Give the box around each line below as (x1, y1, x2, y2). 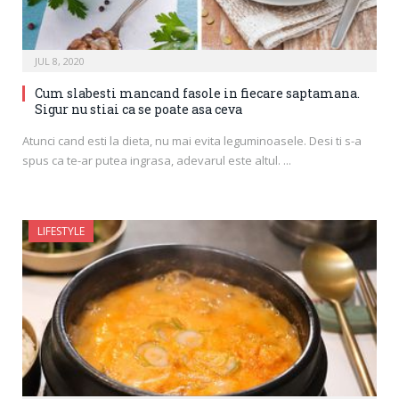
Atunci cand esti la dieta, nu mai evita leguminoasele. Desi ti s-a (22, 132, 362, 149)
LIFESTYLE (37, 223, 85, 239)
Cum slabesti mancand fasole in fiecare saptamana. (35, 84, 360, 102)
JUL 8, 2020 (35, 53, 85, 68)
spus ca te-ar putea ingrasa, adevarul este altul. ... (22, 151, 291, 168)
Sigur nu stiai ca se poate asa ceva (35, 100, 242, 118)
